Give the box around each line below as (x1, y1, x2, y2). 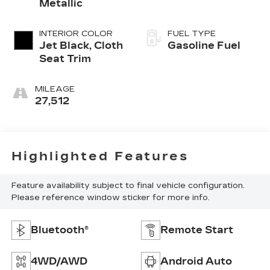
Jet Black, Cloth (39, 39, 123, 51)
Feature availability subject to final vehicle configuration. (11, 181, 245, 191)
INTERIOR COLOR (39, 28, 113, 39)
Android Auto (160, 255, 232, 267)
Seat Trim (39, 52, 91, 64)
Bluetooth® (30, 224, 89, 236)
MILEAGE (34, 84, 75, 94)
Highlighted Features (11, 149, 189, 164)
